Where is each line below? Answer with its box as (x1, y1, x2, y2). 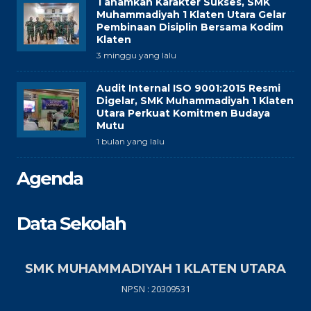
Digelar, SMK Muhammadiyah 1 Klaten (96, 94, 294, 107)
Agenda (17, 167, 83, 190)
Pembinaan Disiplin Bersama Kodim (96, 21, 283, 33)
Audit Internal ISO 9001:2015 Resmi (96, 82, 280, 94)
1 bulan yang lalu (96, 136, 165, 146)
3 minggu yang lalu (96, 50, 176, 60)
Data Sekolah (17, 212, 126, 235)
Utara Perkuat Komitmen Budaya (96, 107, 270, 119)
